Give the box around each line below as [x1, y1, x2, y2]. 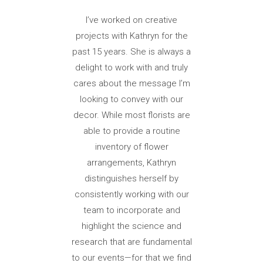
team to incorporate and [83, 205, 180, 216]
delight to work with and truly [75, 62, 188, 73]
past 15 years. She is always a [72, 46, 191, 58]
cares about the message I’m [73, 78, 190, 89]
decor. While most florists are [73, 110, 190, 121]
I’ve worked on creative [86, 15, 177, 26]
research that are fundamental [71, 237, 192, 248]
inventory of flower [95, 141, 168, 153]
